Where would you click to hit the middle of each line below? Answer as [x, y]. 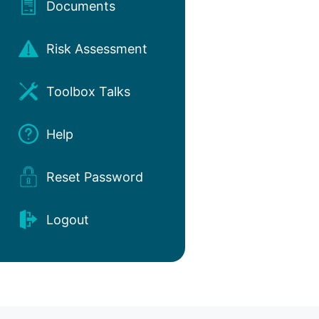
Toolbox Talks [88, 91]
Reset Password [95, 177]
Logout [68, 219]
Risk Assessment [97, 48]
